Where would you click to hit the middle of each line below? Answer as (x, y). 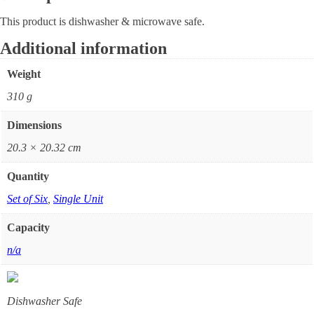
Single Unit (78, 198)
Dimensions (34, 125)
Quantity (28, 176)
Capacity (28, 227)
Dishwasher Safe (45, 301)
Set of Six (27, 198)
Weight (24, 74)
